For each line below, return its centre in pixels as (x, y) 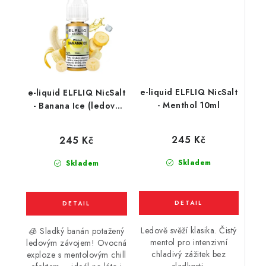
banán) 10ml (76, 119)
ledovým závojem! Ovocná (77, 243)
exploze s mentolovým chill (76, 255)
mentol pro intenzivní (189, 242)
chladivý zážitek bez (189, 254)
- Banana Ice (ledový (77, 106)
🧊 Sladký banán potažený (77, 231)
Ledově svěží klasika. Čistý (189, 230)
